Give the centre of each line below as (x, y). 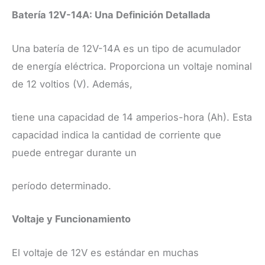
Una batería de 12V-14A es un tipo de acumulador (126, 48)
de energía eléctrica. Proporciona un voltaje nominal (132, 66)
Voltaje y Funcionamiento (71, 219)
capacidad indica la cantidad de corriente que (117, 135)
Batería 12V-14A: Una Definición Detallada (111, 15)
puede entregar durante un (74, 152)
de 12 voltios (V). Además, (72, 84)
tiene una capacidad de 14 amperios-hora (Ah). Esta (132, 117)
